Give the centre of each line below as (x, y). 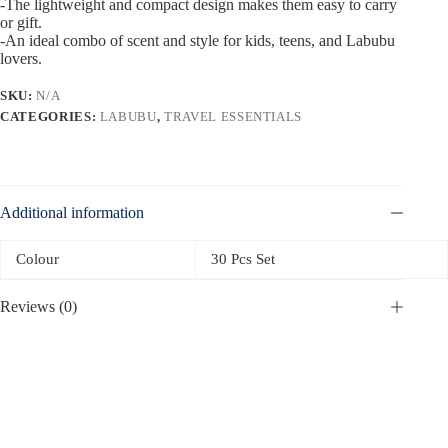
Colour (37, 258)
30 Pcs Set (243, 258)
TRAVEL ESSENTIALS (233, 116)
